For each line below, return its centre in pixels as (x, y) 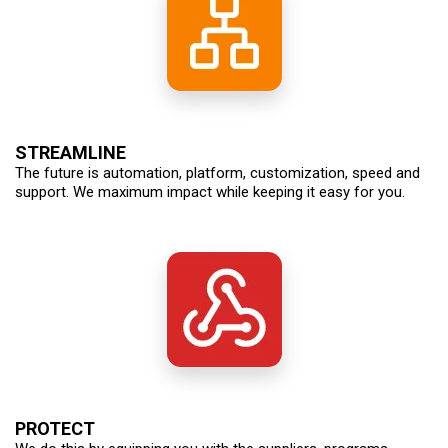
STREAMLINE (70, 152)
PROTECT (55, 428)
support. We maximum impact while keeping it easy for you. (210, 191)
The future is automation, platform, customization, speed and (217, 172)
